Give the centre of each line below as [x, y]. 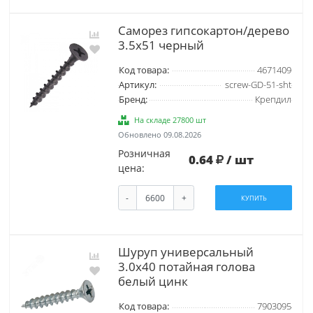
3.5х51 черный [161, 45]
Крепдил [273, 99]
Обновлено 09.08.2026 [159, 134]
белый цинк [153, 282]
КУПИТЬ [254, 198]
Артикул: [137, 85]
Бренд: [133, 99]
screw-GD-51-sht [258, 85]
